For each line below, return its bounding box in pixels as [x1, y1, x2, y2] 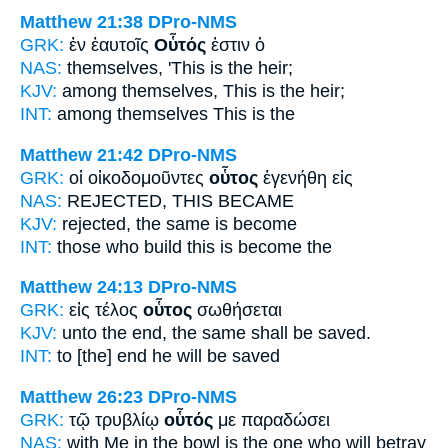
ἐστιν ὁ [206, 35, 265, 56]
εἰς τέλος [69, 300, 143, 321]
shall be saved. [246, 323, 371, 344]
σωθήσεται [192, 300, 282, 321]
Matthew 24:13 [20, 277, 143, 298]
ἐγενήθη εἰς [258, 167, 353, 188]
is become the [215, 236, 332, 257]
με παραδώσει [213, 409, 330, 430]
